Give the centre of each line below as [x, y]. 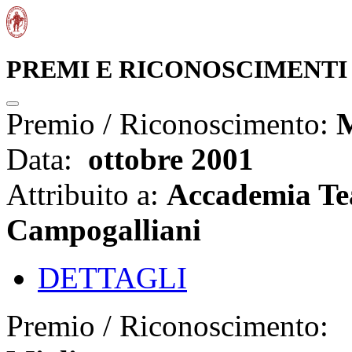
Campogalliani [104, 230]
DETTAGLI [112, 278]
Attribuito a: [86, 195]
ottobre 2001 [167, 159]
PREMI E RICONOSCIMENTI [177, 70]
